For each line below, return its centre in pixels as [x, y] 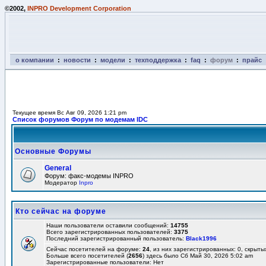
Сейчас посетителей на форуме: [94, 249]
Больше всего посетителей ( [87, 256]
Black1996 [201, 238]
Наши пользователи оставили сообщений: [108, 225]
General [58, 168]
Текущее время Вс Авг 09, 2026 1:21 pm [69, 113]
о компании [35, 60]
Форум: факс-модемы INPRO [89, 176]
